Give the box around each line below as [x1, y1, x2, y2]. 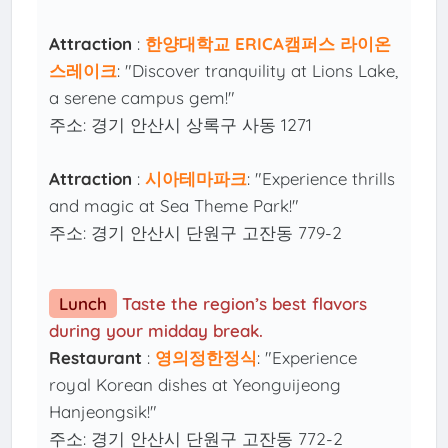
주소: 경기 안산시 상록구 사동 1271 [49, 114, 313, 136]
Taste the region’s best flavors [122, 293, 368, 315]
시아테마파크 [145, 168, 248, 190]
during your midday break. [49, 320, 264, 342]
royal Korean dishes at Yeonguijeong [49, 374, 342, 396]
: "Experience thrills [247, 168, 396, 190]
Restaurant [49, 347, 143, 369]
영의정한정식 [155, 347, 258, 369]
